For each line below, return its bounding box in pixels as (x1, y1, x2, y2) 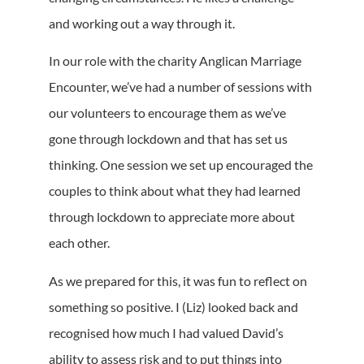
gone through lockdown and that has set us (49, 131, 288, 147)
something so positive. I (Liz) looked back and (49, 298, 298, 314)
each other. (49, 235, 110, 251)
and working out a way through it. (49, 15, 235, 31)
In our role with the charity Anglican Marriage (49, 53, 301, 69)
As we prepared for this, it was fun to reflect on (49, 272, 307, 288)
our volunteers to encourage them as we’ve (49, 105, 286, 121)
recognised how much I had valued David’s (49, 324, 284, 340)
